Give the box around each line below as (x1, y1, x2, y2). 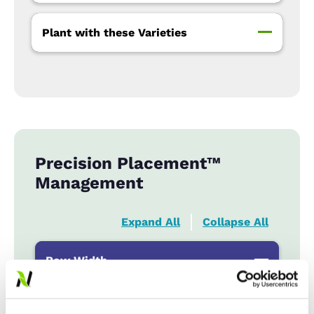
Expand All (121, 215, 180, 229)
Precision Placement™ (35, 153, 221, 174)
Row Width (46, 253, 107, 267)
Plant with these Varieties (42, 25, 187, 39)
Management (35, 173, 143, 193)
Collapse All (203, 215, 268, 229)
